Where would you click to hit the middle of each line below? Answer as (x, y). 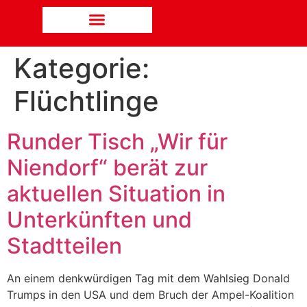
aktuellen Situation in (116, 193)
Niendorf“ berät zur (107, 167)
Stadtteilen (64, 245)
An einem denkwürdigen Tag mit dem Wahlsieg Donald (148, 278)
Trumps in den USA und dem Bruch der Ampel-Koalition (150, 294)
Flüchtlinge (86, 101)
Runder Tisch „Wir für (117, 141)
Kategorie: (82, 68)
